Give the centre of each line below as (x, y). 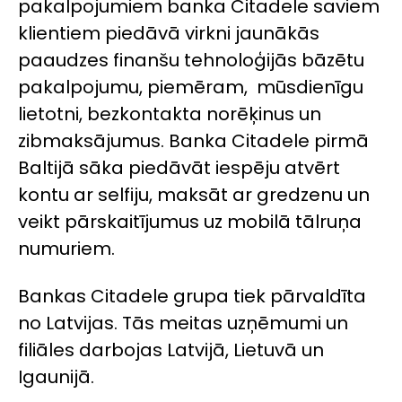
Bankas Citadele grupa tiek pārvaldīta (192, 296)
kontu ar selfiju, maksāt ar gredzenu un (194, 195)
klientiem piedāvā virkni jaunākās (169, 34)
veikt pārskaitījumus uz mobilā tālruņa (190, 222)
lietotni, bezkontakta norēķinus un (170, 114)
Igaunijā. (56, 376)
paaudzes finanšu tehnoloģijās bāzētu (191, 61)
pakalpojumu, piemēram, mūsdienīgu (191, 87)
